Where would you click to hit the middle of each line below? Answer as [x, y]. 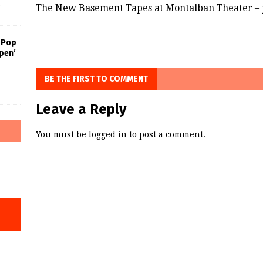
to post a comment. [166, 134]
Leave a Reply [81, 109]
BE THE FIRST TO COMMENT [96, 79]
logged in [107, 134]
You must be [62, 134]
